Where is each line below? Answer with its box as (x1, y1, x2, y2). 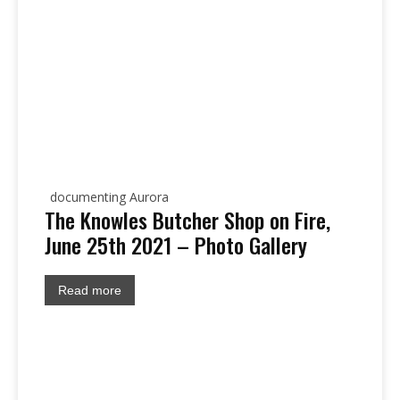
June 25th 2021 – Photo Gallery (45, 229, 307, 262)
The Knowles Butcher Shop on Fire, (45, 204, 330, 237)
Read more (58, 283, 121, 298)
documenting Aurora (50, 188, 169, 206)
